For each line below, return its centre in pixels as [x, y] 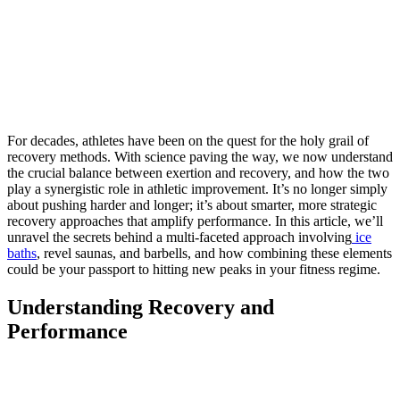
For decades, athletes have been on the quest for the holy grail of [188, 140]
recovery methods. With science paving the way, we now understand [200, 156]
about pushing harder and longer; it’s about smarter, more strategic [192, 204]
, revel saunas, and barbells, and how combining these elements [214, 253]
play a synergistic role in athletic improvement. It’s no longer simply [197, 188]
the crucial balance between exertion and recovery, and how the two [198, 172]
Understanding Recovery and [141, 307]
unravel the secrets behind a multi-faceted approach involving [179, 237]
